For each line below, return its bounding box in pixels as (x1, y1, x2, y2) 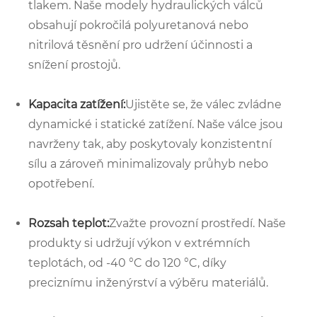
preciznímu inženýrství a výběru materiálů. (28, 275, 268, 289)
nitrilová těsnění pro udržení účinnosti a (28, 38, 253, 52)
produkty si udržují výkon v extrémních (28, 236, 250, 250)
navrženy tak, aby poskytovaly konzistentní (28, 137, 272, 151)
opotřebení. (28, 176, 94, 190)
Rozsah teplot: (28, 216, 109, 230)
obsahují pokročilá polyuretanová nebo (28, 18, 248, 32)
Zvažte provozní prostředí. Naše (109, 216, 286, 230)
